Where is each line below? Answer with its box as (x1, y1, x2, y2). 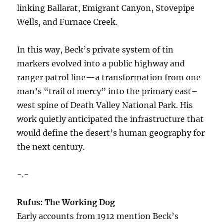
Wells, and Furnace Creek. (17, 17, 118, 27)
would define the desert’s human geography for (17, 128, 205, 138)
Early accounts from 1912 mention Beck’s (17, 211, 179, 221)
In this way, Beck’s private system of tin (17, 45, 174, 55)
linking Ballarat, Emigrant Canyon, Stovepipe (17, 3, 195, 13)
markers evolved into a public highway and (17, 58, 185, 68)
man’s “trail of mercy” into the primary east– (17, 86, 198, 96)
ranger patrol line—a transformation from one (17, 72, 201, 82)
